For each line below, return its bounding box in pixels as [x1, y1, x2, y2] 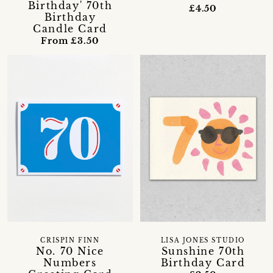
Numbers [43, 257, 97, 269]
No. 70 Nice [36, 245, 104, 258]
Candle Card [33, 22, 107, 35]
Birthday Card [160, 257, 246, 269]
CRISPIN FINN [40, 237, 100, 245]
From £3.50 [41, 35, 99, 46]
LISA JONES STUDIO [160, 237, 246, 245]
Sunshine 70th [161, 245, 245, 258]
